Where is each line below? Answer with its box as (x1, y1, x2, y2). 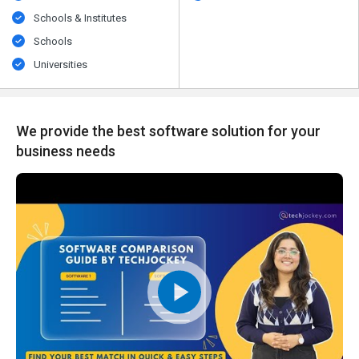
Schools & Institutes (34, 12, 127, 25)
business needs (16, 143, 115, 160)
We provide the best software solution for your (16, 123, 321, 140)
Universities (34, 58, 88, 71)
